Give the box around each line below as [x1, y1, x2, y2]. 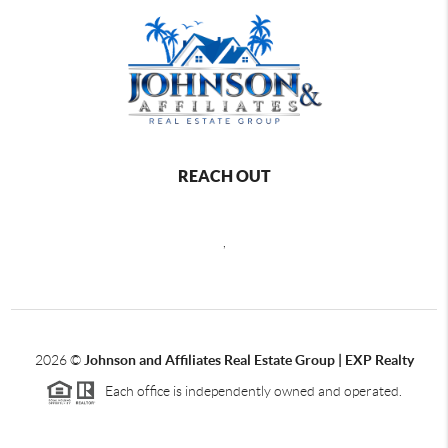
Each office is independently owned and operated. [96, 382, 402, 399]
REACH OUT [177, 167, 271, 185]
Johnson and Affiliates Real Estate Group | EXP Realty [83, 352, 414, 368]
